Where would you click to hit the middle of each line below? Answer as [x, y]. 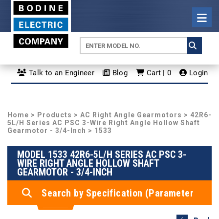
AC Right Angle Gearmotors [131, 115]
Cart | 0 [158, 73]
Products [55, 115]
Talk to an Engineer [61, 73]
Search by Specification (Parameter [118, 193]
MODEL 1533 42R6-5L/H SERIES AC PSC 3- [102, 154]
